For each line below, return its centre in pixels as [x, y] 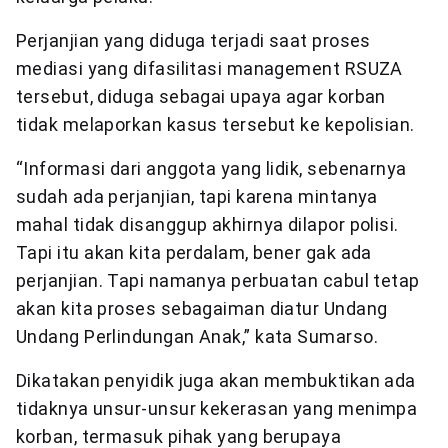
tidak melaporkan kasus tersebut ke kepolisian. [215, 124]
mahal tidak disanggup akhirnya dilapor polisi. [207, 224]
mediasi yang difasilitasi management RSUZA [209, 68]
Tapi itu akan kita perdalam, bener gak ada [194, 252]
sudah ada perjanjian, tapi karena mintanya [197, 196]
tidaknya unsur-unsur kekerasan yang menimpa [217, 408]
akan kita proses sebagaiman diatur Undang [202, 308]
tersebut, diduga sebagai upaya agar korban [201, 96]
